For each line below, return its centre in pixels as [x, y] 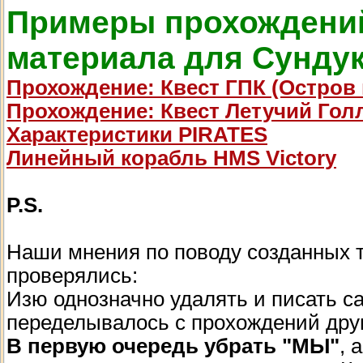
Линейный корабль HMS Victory [171, 158]
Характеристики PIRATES [137, 134]
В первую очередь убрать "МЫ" [173, 346]
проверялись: [72, 275]
